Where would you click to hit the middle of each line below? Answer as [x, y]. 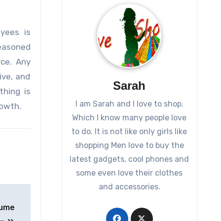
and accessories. [129, 187]
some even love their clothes [129, 173]
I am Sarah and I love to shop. [129, 104]
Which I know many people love [129, 118]
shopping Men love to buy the [129, 146]
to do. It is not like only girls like [129, 132]
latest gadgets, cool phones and [129, 159]
